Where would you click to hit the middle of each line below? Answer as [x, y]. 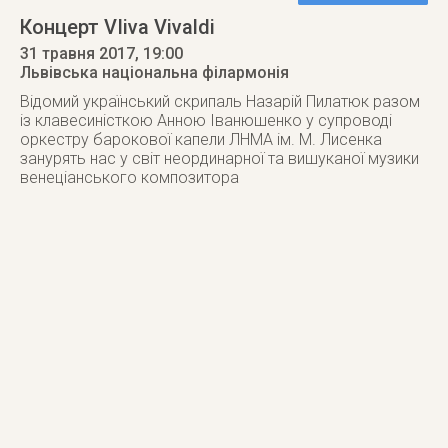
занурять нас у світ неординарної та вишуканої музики [219, 158]
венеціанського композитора [129, 177]
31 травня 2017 [77, 53]
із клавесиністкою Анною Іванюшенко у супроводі [206, 120]
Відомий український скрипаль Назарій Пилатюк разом [220, 101]
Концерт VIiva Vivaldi [117, 27]
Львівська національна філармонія [154, 72]
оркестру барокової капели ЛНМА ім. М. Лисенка [201, 139]
